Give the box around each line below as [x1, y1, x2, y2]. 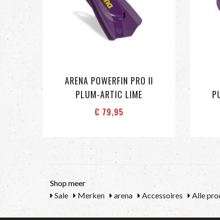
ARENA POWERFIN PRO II [65, 74, 153, 87]
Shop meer [50, 178, 85, 188]
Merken [76, 191, 105, 200]
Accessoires [140, 191, 183, 200]
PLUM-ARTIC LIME [76, 88, 142, 101]
